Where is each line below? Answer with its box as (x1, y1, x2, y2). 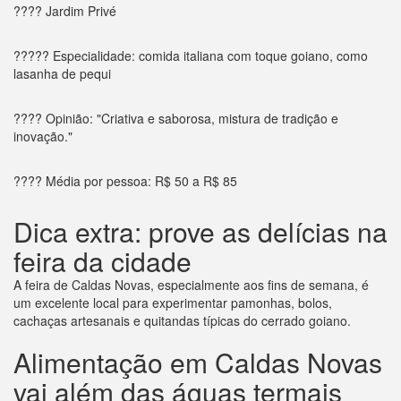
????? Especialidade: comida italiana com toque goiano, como (13, 46, 368, 64)
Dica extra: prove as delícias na (13, 211, 388, 251)
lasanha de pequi (13, 64, 111, 82)
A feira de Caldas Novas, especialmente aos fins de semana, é (13, 275, 369, 294)
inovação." (13, 126, 73, 145)
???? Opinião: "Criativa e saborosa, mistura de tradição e (13, 108, 338, 127)
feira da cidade (13, 241, 192, 280)
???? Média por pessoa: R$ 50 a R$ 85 (13, 171, 237, 190)
